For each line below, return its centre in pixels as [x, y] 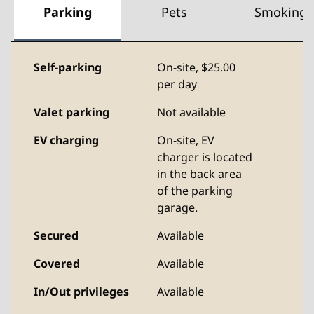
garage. [177, 207]
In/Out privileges [81, 292]
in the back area [199, 174]
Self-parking [68, 67]
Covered [57, 264]
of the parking [195, 191]
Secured [56, 235]
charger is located [205, 157]
